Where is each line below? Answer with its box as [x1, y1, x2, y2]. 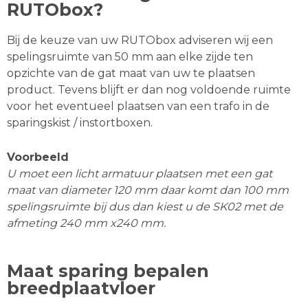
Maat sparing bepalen [7, 261, 209, 282]
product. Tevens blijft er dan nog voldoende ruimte [7, 83, 291, 97]
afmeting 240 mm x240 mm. [7, 216, 166, 230]
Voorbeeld [7, 150, 69, 164]
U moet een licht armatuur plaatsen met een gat [7, 166, 272, 180]
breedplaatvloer [7, 278, 155, 299]
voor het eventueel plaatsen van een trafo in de [7, 100, 269, 113]
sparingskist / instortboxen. [7, 116, 153, 130]
